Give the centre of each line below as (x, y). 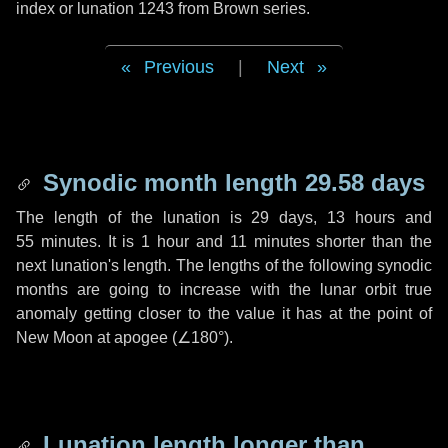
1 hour (165, 241)
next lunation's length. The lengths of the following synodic (224, 265)
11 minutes (269, 241)
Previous (179, 67)
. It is (119, 241)
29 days (282, 217)
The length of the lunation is (134, 217)
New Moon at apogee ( (96, 337)
